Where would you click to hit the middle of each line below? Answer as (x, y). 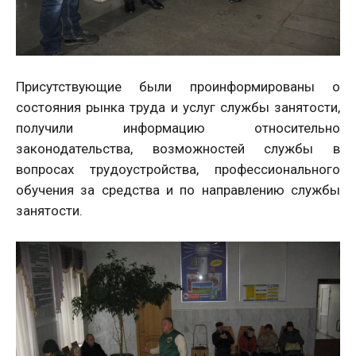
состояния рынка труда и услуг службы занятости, (178, 107)
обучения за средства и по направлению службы (178, 190)
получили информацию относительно (178, 128)
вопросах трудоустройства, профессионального (178, 169)
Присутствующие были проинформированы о (178, 87)
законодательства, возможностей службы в (178, 149)
